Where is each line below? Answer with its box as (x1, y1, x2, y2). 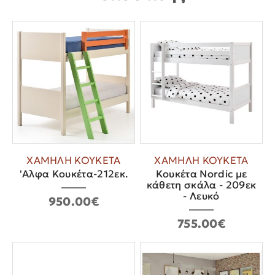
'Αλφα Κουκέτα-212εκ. (19, 167, 128, 180)
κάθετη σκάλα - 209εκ (146, 178, 257, 192)
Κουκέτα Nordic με (155, 167, 247, 180)
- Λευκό (183, 189, 220, 203)
